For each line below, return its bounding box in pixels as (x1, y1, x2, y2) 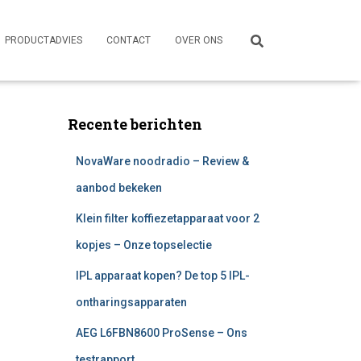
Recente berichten (67, 114, 202, 134)
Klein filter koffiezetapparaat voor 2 (75, 212, 259, 225)
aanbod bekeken (75, 181, 162, 194)
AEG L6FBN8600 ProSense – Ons (75, 326, 247, 339)
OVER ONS (175, 35, 222, 46)
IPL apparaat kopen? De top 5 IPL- (75, 269, 250, 282)
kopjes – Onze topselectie (75, 239, 212, 251)
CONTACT (106, 35, 151, 46)
